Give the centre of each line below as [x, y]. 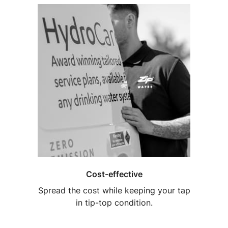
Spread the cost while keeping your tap [114, 190]
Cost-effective [114, 174]
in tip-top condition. [114, 202]
